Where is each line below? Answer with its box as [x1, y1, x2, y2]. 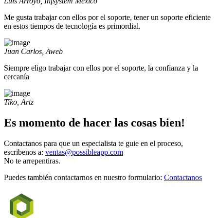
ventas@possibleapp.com [45, 148, 123, 157]
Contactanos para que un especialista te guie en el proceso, [4, 139, 183, 148]
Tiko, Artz [4, 98, 34, 107]
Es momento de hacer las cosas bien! [4, 116, 185, 129]
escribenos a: [4, 148, 45, 157]
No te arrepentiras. [4, 157, 60, 165]
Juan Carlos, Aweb [4, 47, 63, 56]
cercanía [4, 73, 29, 81]
